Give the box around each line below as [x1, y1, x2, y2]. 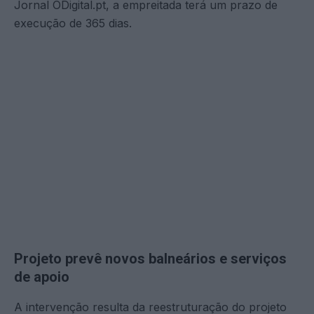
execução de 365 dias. [14, 15, 132, 30]
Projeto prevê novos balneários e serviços [14, 250, 287, 267]
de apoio [14, 268, 69, 285]
